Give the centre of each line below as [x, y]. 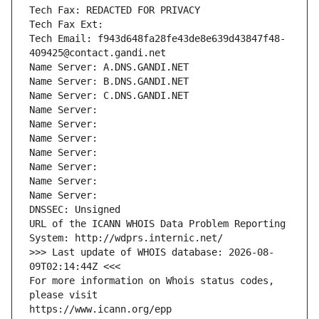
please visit [63, 295]
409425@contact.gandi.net [98, 53]
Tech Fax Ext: [66, 25]
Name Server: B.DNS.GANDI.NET [109, 82]
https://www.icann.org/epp [100, 309]
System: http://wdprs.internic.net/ [126, 238]
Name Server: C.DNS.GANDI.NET [109, 96]
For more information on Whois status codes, [152, 281]
